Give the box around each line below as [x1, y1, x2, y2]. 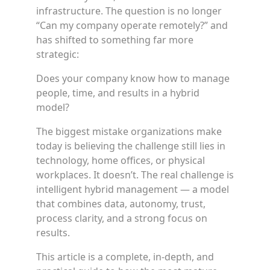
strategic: [36, 48, 79, 61]
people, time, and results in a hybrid [36, 86, 199, 99]
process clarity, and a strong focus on [36, 212, 207, 225]
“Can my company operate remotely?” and [36, 19, 228, 32]
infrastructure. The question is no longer [36, 4, 222, 17]
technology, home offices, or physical [36, 154, 205, 167]
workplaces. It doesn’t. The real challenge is [36, 168, 234, 181]
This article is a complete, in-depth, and [36, 250, 214, 263]
